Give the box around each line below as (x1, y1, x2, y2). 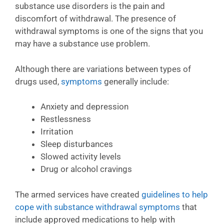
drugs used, (15, 76, 61, 86)
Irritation (40, 126, 73, 136)
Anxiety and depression (40, 101, 128, 111)
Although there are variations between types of (15, 63, 191, 74)
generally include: (102, 76, 169, 86)
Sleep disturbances (40, 139, 113, 149)
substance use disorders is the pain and (15, 1, 165, 11)
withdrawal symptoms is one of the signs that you (15, 26, 203, 36)
